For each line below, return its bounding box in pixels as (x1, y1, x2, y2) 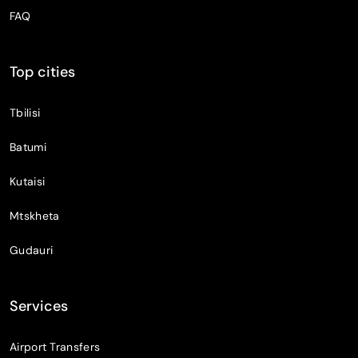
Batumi (10, 139, 46, 154)
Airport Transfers (10, 339, 101, 354)
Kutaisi (10, 173, 46, 189)
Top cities (10, 62, 75, 82)
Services (10, 296, 68, 316)
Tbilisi (10, 105, 41, 120)
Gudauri (10, 242, 54, 257)
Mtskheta (10, 208, 60, 223)
